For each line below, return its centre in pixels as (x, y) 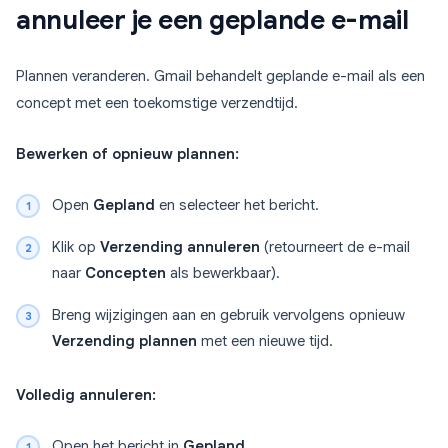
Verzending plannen (124, 341)
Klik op (76, 247)
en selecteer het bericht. (237, 205)
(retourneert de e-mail (335, 247)
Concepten (125, 273)
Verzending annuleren (180, 247)
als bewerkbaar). (223, 273)
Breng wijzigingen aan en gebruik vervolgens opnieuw (228, 315)
